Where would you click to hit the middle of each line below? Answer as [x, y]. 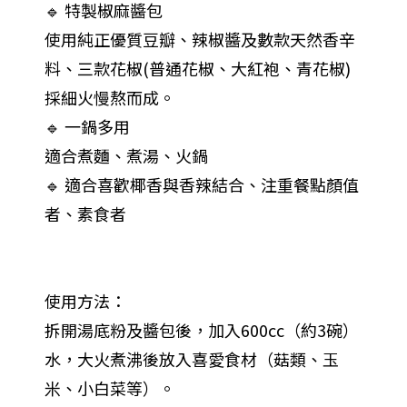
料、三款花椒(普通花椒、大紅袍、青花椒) [197, 69]
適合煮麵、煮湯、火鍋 [126, 156]
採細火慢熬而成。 [109, 98]
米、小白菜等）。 [109, 388]
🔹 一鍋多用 [87, 127]
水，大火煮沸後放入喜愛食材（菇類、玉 [191, 359]
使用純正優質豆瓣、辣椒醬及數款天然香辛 [199, 40]
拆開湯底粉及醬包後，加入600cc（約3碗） [201, 330]
